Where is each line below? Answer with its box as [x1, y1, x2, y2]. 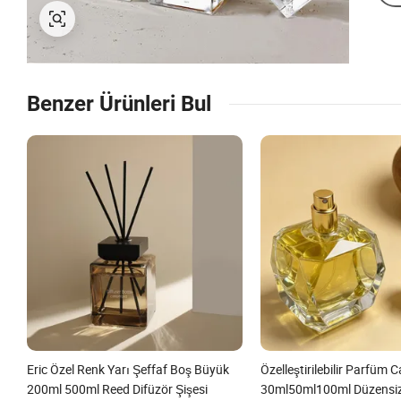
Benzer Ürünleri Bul [27, 91, 211, 116]
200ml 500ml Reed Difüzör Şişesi [27, 380, 208, 397]
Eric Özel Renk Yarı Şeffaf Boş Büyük [27, 360, 229, 378]
